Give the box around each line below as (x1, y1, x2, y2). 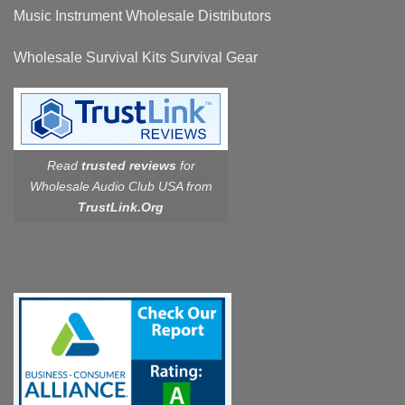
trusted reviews (80, 157, 176, 173)
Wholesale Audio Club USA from (29, 178, 212, 193)
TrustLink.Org (78, 199, 164, 214)
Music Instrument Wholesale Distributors (14, 8, 271, 24)
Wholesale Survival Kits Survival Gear (14, 49, 258, 65)
